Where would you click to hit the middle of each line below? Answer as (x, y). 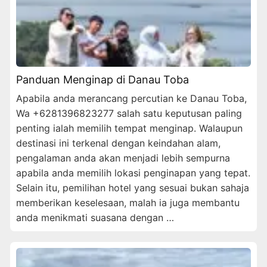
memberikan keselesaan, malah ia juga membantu (128, 202)
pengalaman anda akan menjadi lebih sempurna (123, 158)
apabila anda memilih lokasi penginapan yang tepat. (133, 173)
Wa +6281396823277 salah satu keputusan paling (129, 113)
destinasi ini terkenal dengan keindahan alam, (118, 143)
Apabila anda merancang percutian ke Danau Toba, (131, 98)
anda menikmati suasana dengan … (95, 217)
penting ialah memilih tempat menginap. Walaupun (129, 128)
